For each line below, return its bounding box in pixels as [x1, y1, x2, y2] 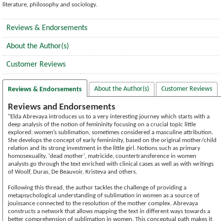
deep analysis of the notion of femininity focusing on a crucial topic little [8, 121, 196, 128]
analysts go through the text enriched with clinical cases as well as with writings [8, 160, 214, 167]
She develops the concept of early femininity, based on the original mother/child [8, 137, 217, 144]
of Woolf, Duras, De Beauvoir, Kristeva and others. [8, 168, 137, 175]
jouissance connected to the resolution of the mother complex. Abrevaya [8, 200, 198, 207]
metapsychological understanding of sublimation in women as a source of [8, 192, 199, 199]
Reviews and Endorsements [8, 102, 115, 112]
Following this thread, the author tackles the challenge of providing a [8, 184, 186, 191]
